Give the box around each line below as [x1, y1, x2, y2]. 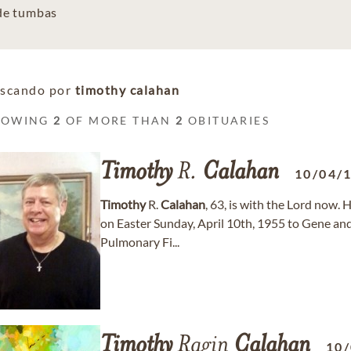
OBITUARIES [183, 114, 270, 127]
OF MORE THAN [61, 114, 176, 127]
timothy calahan [74, 82, 179, 97]
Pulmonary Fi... [100, 234, 179, 249]
